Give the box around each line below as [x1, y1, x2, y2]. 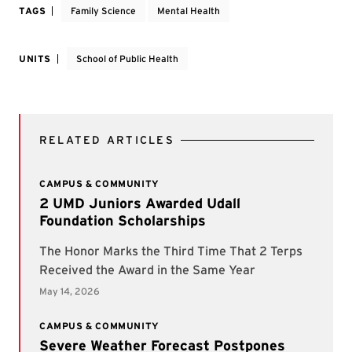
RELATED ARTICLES [39, 134, 174, 146]
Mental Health [157, 5, 221, 16]
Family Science [71, 5, 137, 16]
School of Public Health [76, 53, 178, 64]
